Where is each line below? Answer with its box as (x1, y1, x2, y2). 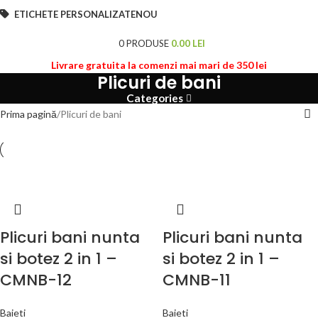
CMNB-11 (163, 269, 231, 292)
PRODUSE (126, 37, 169, 49)
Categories (126, 92, 184, 105)
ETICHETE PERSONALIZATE (14, 9, 136, 21)
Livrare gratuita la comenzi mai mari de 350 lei (51, 59, 267, 72)
